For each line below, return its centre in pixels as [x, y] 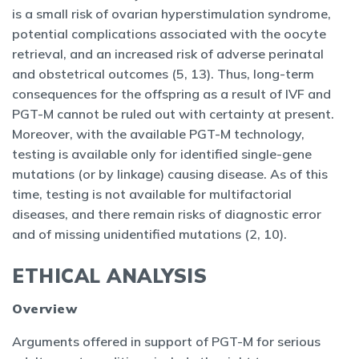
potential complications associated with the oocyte [169, 34]
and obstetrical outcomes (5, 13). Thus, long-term [163, 74]
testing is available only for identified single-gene [162, 154]
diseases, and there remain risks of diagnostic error [167, 214]
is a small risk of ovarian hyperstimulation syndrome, [171, 14]
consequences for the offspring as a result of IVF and [171, 94]
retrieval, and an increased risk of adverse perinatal [168, 54]
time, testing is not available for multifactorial [152, 194]
